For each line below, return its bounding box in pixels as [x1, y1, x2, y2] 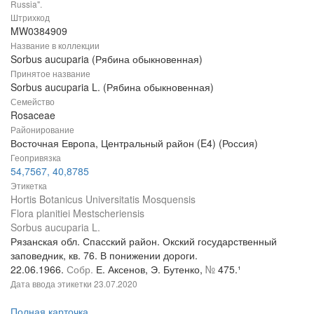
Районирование [11, 123, 74, 136]
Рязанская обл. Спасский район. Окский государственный [11, 234, 277, 249]
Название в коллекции [11, 39, 100, 52]
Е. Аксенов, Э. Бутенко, [96, 262, 205, 277]
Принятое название [11, 67, 90, 80]
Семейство [11, 95, 55, 108]
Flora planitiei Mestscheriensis [11, 206, 144, 221]
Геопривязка [11, 151, 61, 164]
